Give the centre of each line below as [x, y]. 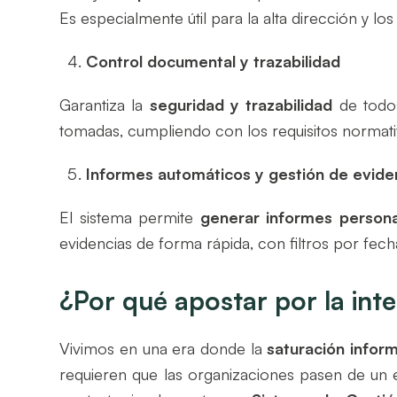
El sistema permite [130, 217]
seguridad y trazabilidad [241, 104]
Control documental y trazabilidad [214, 61]
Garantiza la [105, 104]
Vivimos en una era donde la [163, 348]
